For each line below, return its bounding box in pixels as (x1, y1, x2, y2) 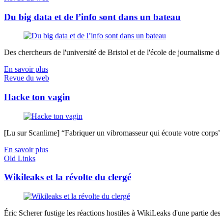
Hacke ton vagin (4, 92, 70, 102)
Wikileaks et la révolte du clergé (4, 172, 131, 183)
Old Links (4, 154, 35, 163)
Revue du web (4, 74, 49, 82)
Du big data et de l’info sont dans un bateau (4, 11, 181, 22)
